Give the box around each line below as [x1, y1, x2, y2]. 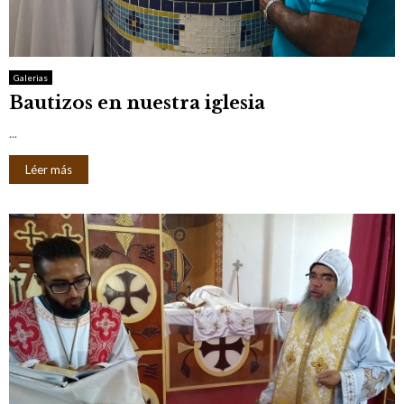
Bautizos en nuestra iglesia [9, 91, 265, 114]
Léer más [25, 161, 72, 177]
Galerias [14, 71, 48, 83]
